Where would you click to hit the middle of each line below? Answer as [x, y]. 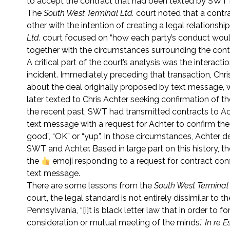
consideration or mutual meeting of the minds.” [116, 223]
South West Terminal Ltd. [90, 13]
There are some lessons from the [90, 186]
